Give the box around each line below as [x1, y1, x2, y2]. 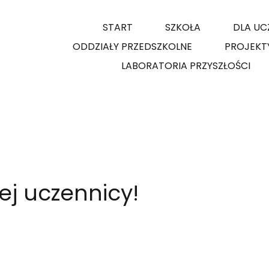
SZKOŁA [165, 20, 201, 34]
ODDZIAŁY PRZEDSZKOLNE [72, 40, 192, 53]
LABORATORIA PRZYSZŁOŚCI [121, 59, 250, 73]
